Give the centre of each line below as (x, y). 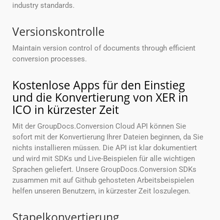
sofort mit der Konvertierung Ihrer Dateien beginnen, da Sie (108, 137)
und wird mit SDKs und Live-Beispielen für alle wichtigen (104, 159)
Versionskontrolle (58, 32)
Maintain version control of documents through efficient (104, 48)
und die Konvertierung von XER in (100, 97)
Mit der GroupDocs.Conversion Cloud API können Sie (99, 126)
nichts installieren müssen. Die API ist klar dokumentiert (105, 148)
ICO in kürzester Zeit (66, 110)
